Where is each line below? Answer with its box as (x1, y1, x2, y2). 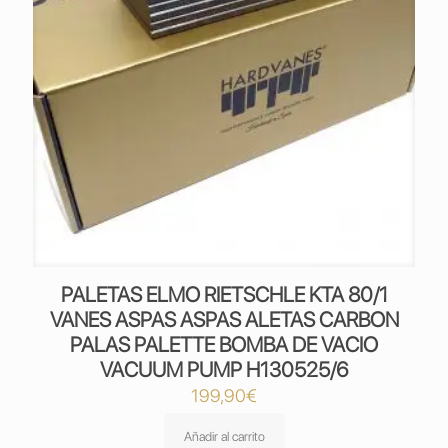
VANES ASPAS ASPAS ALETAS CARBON (49, 307, 399, 332)
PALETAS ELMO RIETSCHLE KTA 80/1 (60, 282, 388, 307)
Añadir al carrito (183, 429, 265, 444)
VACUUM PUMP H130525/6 (100, 357, 348, 382)
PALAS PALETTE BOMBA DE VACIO (70, 332, 378, 357)
